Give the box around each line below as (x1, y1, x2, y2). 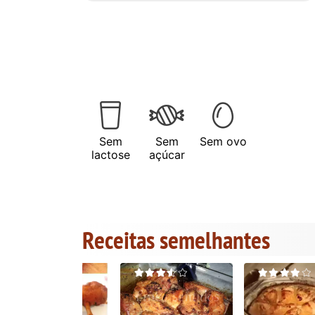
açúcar (148, 147, 185, 162)
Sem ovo (199, 134, 247, 148)
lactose (91, 147, 130, 162)
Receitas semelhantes (82, 223, 270, 256)
